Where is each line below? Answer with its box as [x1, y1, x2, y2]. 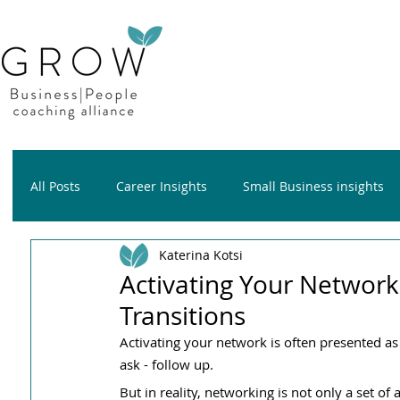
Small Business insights [243, 177, 384, 195]
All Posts [30, 177, 80, 195]
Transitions [120, 299, 246, 332]
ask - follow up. [120, 355, 213, 373]
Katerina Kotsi [159, 246, 243, 263]
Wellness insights [196, 248, 301, 266]
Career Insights [116, 177, 207, 195]
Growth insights [66, 248, 161, 266]
